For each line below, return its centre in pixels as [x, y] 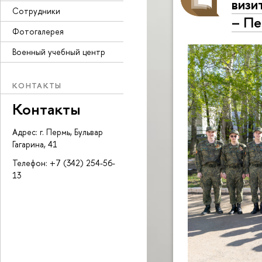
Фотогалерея [38, 31]
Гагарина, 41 [35, 144]
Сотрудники [36, 11]
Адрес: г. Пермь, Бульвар [58, 132]
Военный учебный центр [59, 51]
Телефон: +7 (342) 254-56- [64, 163]
